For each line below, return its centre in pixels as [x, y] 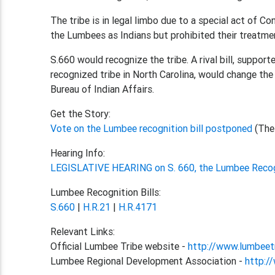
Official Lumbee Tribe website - [119, 246]
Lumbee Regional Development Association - [148, 261]
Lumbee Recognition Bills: [106, 192]
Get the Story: [81, 114]
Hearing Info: [78, 153]
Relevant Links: [83, 231]
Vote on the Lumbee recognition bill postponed [153, 128]
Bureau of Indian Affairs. [103, 89]
